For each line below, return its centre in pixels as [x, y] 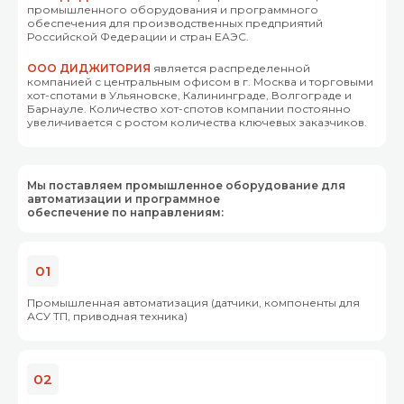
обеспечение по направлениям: [125, 212]
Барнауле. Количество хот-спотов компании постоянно [189, 108]
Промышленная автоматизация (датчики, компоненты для [193, 302]
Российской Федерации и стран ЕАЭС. [138, 36]
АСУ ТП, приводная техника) [107, 316]
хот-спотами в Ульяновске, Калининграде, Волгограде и [189, 95]
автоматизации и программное [124, 198]
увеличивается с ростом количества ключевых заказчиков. [197, 122]
